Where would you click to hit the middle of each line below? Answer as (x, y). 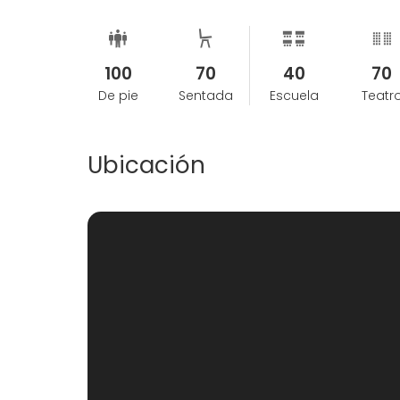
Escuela (294, 96)
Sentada (205, 96)
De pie (118, 96)
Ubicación (146, 166)
